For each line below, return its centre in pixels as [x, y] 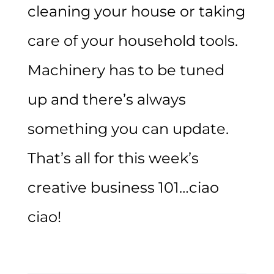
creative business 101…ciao [123, 187]
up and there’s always [106, 99]
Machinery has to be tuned [126, 70]
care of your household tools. [132, 40]
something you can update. [128, 128]
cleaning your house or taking [136, 11]
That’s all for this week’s [113, 158]
